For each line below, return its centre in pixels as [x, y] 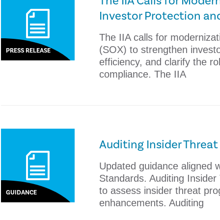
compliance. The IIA [143, 74]
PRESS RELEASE [28, 51]
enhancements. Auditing [152, 203]
